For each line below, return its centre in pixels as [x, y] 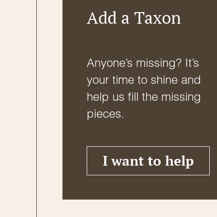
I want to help [148, 161]
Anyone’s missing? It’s [143, 63]
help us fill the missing [144, 97]
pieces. [106, 114]
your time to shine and [144, 80]
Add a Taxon [134, 17]
